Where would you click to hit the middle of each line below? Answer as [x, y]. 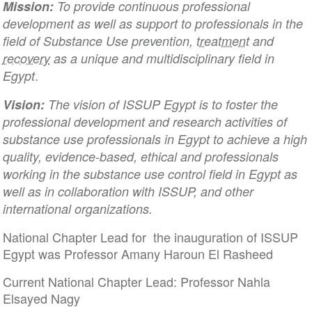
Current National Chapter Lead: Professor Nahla [136, 281]
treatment [223, 41]
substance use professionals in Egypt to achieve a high [155, 139]
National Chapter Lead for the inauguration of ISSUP [150, 237]
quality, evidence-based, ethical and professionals [140, 156]
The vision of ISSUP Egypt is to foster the [163, 104]
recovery [26, 58]
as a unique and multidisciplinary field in [162, 58]
